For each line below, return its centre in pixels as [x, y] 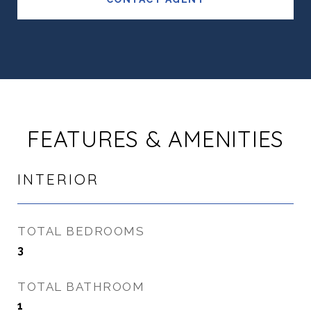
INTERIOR [58, 179]
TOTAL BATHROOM [81, 287]
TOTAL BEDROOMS [81, 231]
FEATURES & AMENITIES [155, 139]
